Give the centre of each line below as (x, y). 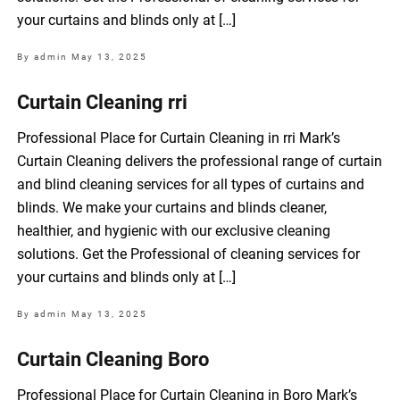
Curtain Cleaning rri (103, 103)
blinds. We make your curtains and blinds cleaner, (172, 208)
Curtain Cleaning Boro (113, 360)
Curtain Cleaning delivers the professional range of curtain (200, 162)
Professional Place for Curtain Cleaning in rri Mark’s (179, 138)
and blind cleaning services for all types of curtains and (191, 185)
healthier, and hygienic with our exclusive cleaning (174, 231)
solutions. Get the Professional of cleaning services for (189, 254)
